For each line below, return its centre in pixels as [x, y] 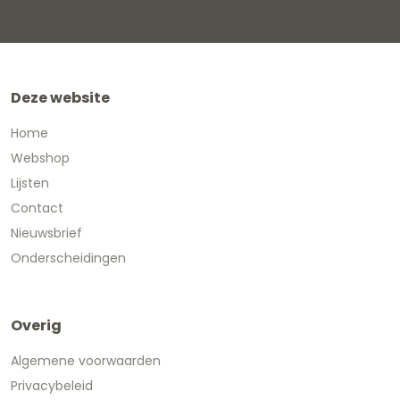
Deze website [60, 97]
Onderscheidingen [68, 258]
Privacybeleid [52, 385]
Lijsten [30, 183]
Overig [36, 325]
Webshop [40, 158]
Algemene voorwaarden [86, 360]
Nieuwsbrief [46, 233]
